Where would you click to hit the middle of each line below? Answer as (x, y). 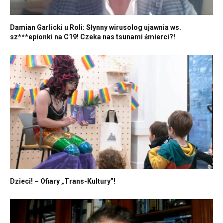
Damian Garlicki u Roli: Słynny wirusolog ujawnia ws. (96, 27)
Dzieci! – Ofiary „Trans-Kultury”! (63, 181)
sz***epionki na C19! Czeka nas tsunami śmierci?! (93, 37)
